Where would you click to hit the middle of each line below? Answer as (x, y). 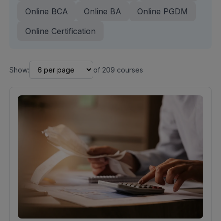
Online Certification (60, 31)
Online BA (102, 12)
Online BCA (46, 12)
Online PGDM (162, 12)
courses (129, 70)
